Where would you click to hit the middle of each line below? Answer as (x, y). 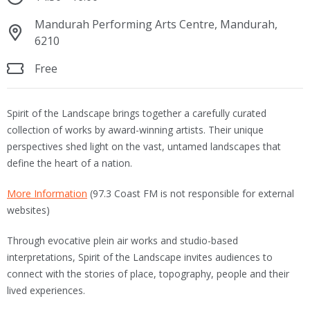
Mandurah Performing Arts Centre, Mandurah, (156, 25)
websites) (28, 210)
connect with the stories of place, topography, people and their (148, 274)
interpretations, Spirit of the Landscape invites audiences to (140, 257)
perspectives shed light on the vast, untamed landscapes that (144, 147)
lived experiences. (46, 291)
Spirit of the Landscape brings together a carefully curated (137, 113)
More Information (47, 194)
